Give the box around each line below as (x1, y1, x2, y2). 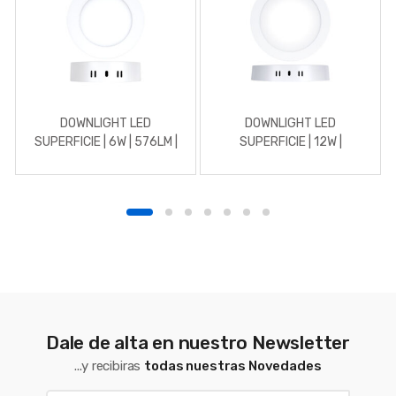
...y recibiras (74, 358, 145, 375)
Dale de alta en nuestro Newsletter (46, 331, 350, 354)
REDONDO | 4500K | (237, 153, 344, 169)
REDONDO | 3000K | (52, 153, 159, 169)
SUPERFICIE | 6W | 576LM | (34, 134, 178, 150)
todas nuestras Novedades (144, 358, 322, 375)
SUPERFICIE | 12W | (239, 134, 342, 150)
